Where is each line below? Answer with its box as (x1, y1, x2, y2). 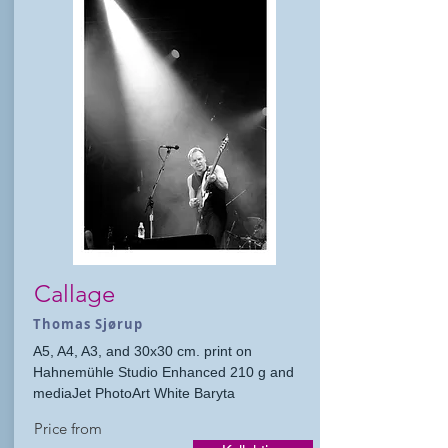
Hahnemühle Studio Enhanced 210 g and (33, 364, 294, 380)
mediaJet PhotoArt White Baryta (33, 385, 235, 401)
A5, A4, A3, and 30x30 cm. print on (33, 343, 252, 359)
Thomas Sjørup (33, 315, 144, 333)
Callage (34, 279, 115, 308)
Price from (34, 419, 102, 438)
